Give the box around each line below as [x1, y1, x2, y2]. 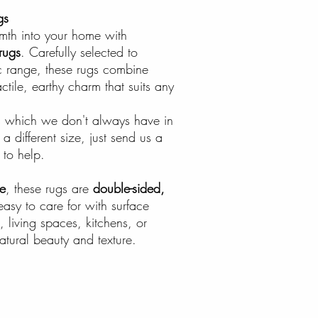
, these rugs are [6, 180, 93, 197]
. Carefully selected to [21, 43, 138, 60]
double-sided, [93, 180, 165, 197]
